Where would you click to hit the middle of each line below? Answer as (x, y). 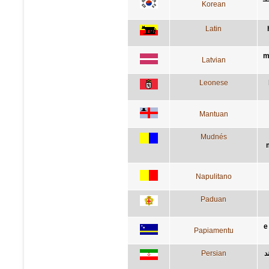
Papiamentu (213, 230)
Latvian (213, 60)
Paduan (213, 199)
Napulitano (213, 176)
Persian (213, 253)
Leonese (213, 83)
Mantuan (213, 114)
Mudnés (213, 137)
